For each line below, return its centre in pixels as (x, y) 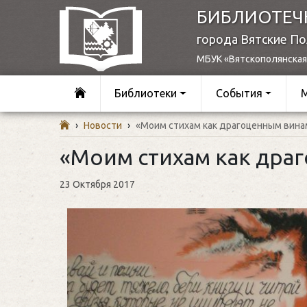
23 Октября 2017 (97, 184)
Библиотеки (146, 94)
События (239, 94)
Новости (103, 125)
